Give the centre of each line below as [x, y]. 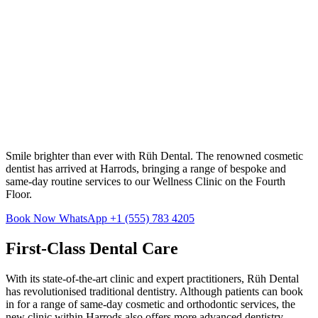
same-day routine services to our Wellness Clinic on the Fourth [146, 181]
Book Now [32, 218]
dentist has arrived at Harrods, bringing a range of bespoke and [146, 168]
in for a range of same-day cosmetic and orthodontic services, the [150, 304]
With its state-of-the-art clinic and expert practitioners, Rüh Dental [152, 278]
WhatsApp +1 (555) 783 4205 [127, 218]
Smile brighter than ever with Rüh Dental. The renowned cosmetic [154, 155]
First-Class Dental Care [92, 248]
